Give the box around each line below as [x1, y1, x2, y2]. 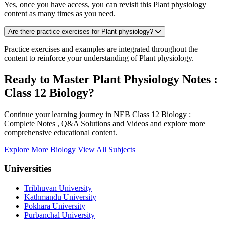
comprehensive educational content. [4, 128, 117, 137]
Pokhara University [24, 201, 85, 210]
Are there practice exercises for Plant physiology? [8, 27, 153, 35]
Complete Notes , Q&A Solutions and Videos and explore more [4, 119, 205, 128]
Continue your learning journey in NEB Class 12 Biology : [4, 109, 191, 119]
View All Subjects [78, 145, 135, 154]
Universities [4, 163, 51, 174]
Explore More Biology [4, 145, 78, 154]
